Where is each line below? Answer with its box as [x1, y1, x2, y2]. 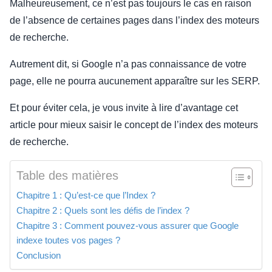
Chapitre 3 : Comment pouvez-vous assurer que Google [16, 220, 239, 231]
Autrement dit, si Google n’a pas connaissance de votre [10, 59, 246, 70]
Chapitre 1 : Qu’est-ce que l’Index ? [16, 190, 155, 201]
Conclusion [16, 250, 61, 261]
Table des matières [16, 169, 118, 183]
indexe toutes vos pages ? [16, 235, 120, 246]
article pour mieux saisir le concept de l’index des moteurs [10, 120, 258, 131]
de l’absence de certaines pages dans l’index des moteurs [10, 15, 259, 26]
